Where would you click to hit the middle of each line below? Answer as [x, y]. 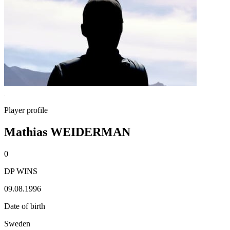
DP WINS [21, 171]
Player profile [26, 110]
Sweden [17, 223]
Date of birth [25, 206]
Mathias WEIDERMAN [67, 132]
